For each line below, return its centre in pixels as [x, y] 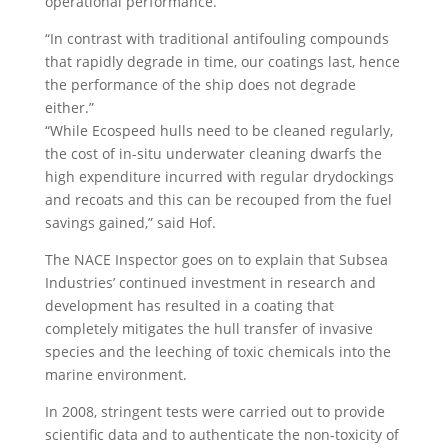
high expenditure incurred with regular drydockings [219, 177]
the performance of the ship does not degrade [200, 85]
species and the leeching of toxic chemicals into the [217, 352]
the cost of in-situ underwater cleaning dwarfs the [213, 154]
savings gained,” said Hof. [130, 223]
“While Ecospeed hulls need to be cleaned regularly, [218, 131]
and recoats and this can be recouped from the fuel [218, 200]
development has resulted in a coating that [189, 306]
